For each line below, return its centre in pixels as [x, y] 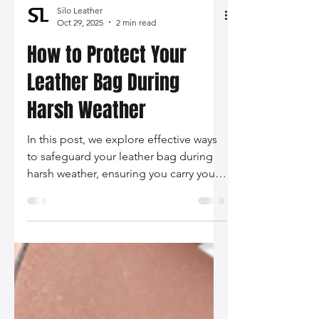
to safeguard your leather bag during [120, 224]
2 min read [136, 90]
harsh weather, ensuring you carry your [123, 241]
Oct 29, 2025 [80, 90]
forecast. [49, 276]
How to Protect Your [107, 122]
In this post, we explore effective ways [122, 207]
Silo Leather [80, 78]
